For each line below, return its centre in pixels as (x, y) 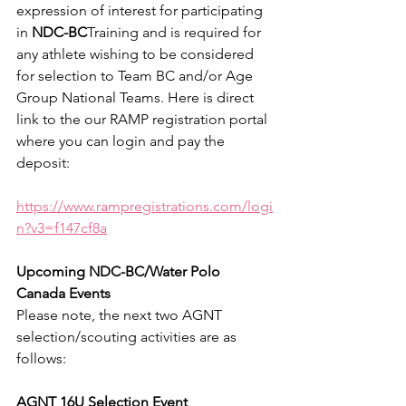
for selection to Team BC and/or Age (136, 75)
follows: (41, 358)
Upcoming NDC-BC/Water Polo (120, 271)
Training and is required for (176, 32)
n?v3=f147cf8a (62, 227)
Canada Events (63, 293)
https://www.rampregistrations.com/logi (145, 206)
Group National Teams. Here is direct (137, 97)
